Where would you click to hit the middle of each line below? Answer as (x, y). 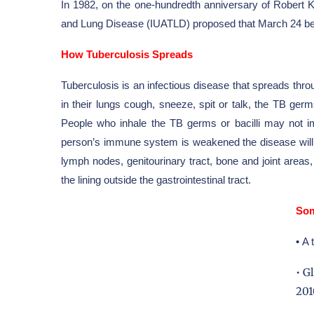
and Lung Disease (102, 23)
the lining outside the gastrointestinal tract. (156, 180)
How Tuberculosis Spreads (127, 54)
